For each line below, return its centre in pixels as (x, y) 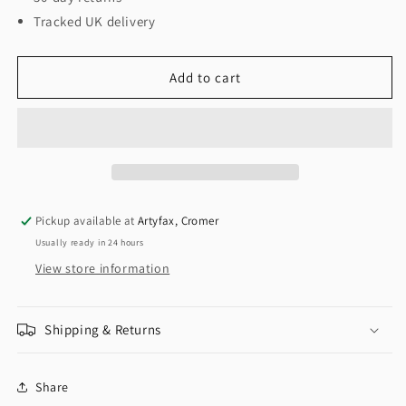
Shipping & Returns (103, 330)
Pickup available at (87, 221)
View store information (103, 269)
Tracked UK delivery (95, 22)
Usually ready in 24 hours (90, 243)
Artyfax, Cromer (179, 221)
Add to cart (205, 77)
